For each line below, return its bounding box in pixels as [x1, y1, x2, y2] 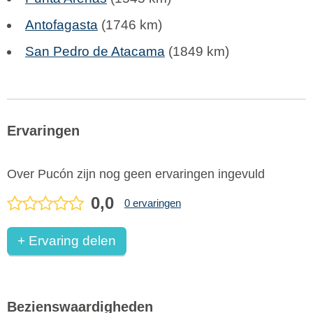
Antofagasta [25, 17, 98, 32]
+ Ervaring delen [25, 233, 116, 248]
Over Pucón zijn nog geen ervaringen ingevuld [7, 166, 265, 181]
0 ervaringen [124, 196, 181, 209]
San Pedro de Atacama [25, 44, 165, 59]
